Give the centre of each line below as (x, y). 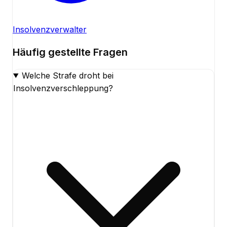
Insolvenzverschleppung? (63, 88)
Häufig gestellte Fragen (70, 52)
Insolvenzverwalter (50, 29)
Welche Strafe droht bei (67, 75)
